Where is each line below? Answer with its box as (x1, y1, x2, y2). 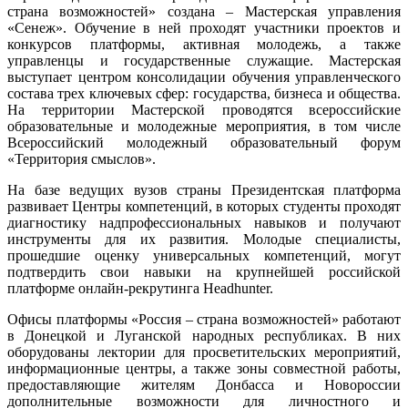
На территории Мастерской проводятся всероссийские (7, 102, 401, 118)
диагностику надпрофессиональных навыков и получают (7, 215, 401, 231)
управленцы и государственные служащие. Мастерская (7, 53, 401, 69)
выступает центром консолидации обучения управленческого (7, 69, 401, 86)
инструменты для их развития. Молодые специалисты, (7, 231, 401, 248)
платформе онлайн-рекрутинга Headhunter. (7, 280, 273, 297)
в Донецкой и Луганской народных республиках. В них (7, 328, 401, 344)
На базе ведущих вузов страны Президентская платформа (7, 182, 401, 199)
